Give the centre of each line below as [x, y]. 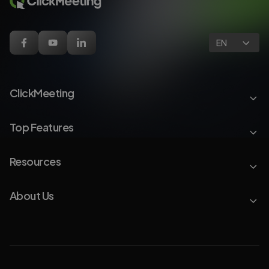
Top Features [42, 127]
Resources [35, 161]
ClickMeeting [42, 93]
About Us [32, 195]
